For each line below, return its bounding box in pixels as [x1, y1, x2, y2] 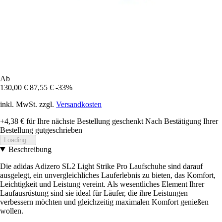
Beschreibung [8, 145, 52, 154]
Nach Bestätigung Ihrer [145, 116, 218, 125]
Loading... [4, 136, 32, 144]
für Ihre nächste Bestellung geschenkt [24, 116, 143, 125]
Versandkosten [56, 100, 102, 109]
